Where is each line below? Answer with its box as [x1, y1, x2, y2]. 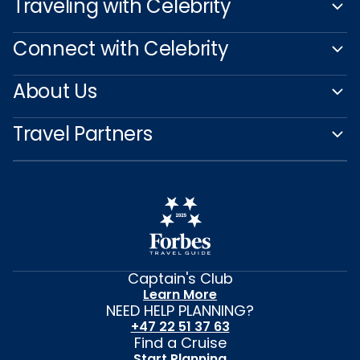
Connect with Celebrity [13, 35, 229, 62]
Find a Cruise [133, 333, 227, 353]
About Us [13, 78, 97, 104]
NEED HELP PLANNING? [106, 301, 254, 321]
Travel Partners [13, 121, 153, 147]
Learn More [143, 285, 217, 304]
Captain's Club [127, 268, 233, 288]
